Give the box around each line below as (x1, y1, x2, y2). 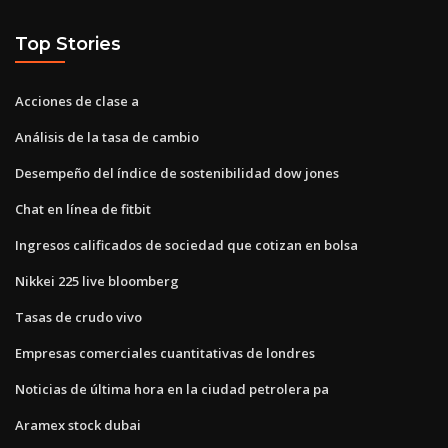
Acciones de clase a (15, 91, 139, 110)
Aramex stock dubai (15, 415, 141, 434)
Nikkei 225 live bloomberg (15, 271, 179, 290)
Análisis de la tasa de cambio (15, 127, 199, 146)
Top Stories (15, 33, 121, 55)
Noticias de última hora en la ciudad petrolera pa (15, 379, 329, 398)
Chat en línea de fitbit (15, 199, 151, 218)
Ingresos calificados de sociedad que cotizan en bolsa (15, 235, 358, 254)
